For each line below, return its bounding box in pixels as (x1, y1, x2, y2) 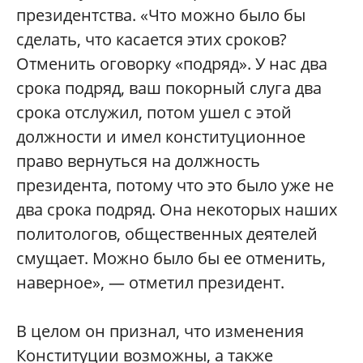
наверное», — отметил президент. (16, 271, 284, 293)
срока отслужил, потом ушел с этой (16, 101, 292, 123)
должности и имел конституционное (16, 126, 305, 147)
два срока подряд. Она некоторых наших (16, 199, 337, 220)
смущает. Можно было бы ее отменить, (16, 247, 326, 269)
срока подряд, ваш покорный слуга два (16, 77, 322, 99)
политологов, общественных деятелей (16, 223, 318, 245)
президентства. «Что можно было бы (16, 4, 305, 26)
